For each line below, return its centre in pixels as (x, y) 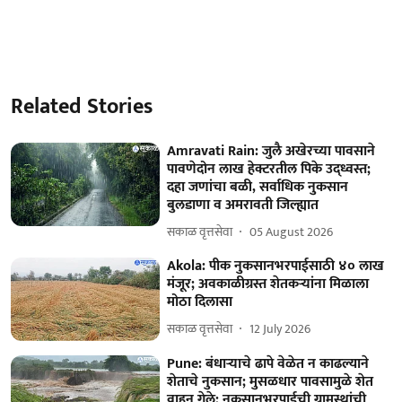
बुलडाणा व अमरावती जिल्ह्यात (243, 205)
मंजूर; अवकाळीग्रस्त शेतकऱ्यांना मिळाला (268, 284)
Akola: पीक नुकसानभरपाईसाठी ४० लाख (276, 266)
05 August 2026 (292, 232)
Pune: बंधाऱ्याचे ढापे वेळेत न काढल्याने (268, 364)
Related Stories (82, 106)
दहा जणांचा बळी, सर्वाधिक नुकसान (258, 187)
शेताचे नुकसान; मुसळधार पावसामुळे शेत (271, 382)
